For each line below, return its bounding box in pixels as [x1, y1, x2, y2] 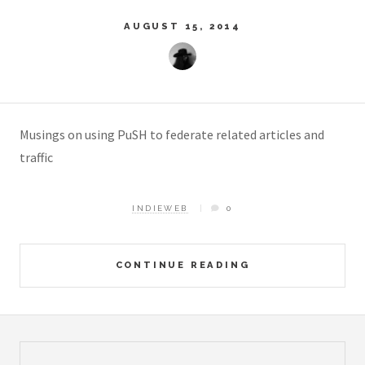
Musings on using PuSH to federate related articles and [20, 125, 324, 143]
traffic [20, 148, 53, 165]
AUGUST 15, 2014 [124, 20, 241, 33]
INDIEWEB [132, 203, 188, 213]
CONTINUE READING [115, 258, 250, 270]
